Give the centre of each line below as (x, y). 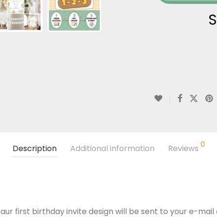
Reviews (184, 149)
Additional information (112, 149)
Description (34, 149)
